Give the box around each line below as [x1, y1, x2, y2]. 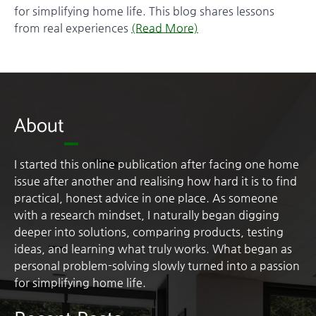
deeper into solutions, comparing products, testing [14, 224, 284, 238]
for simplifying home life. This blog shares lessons [14, 4, 274, 18]
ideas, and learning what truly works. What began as [14, 241, 292, 255]
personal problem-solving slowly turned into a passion [14, 258, 300, 272]
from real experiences [14, 20, 131, 35]
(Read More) [131, 20, 198, 35]
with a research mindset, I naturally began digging [14, 207, 279, 221]
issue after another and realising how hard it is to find [14, 174, 297, 188]
